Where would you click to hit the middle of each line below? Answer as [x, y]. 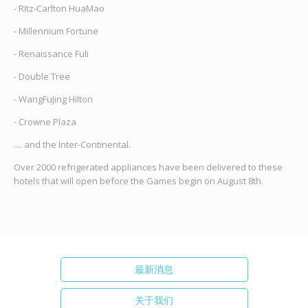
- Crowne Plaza [45, 122]
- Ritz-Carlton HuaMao [59, 9]
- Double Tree [42, 77]
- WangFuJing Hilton [53, 99]
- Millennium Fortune [56, 31]
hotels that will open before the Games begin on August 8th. [138, 181]
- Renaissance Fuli [51, 54]
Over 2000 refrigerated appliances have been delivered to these [148, 167]
